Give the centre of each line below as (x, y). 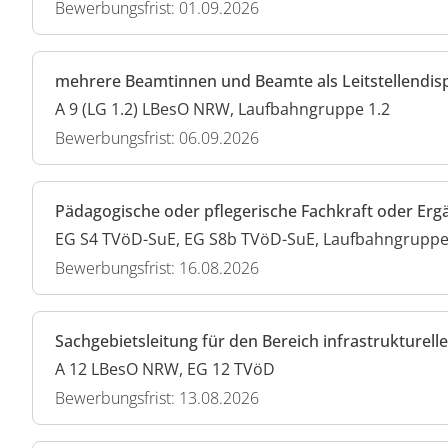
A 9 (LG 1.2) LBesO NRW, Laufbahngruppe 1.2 (222, 109)
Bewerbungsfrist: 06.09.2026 (157, 138)
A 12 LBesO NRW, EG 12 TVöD (165, 369)
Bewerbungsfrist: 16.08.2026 (157, 268)
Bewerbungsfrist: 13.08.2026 (157, 398)
